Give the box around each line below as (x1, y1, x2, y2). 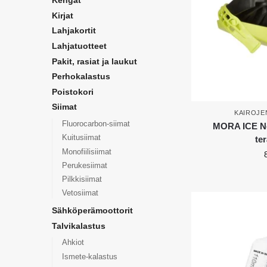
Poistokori (52, 86, 94, 97)
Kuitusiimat (61, 133, 101, 142)
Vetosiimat (61, 188, 98, 198)
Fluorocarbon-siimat (61, 119, 130, 129)
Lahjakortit (52, 26, 96, 36)
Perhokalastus (52, 72, 110, 82)
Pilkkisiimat (61, 174, 102, 184)
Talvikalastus (52, 221, 105, 231)
